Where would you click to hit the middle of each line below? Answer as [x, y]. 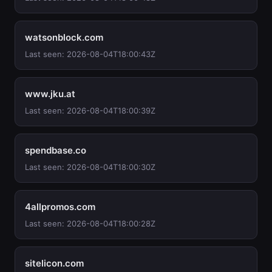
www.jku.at [50, 94]
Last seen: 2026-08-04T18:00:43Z [90, 54]
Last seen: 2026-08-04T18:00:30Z [90, 167]
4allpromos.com [60, 207]
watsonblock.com [64, 37]
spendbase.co [56, 150]
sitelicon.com [54, 263]
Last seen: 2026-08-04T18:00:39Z [90, 110]
